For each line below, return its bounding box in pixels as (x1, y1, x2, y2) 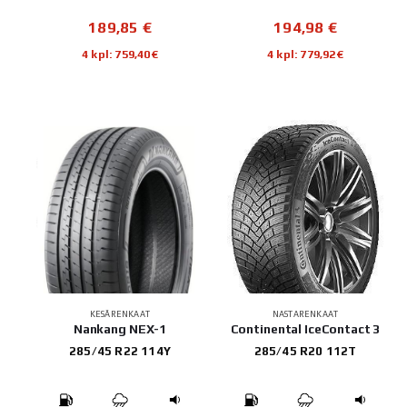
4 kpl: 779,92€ (267, 46, 343, 61)
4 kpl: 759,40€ (82, 46, 158, 61)
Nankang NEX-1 (73, 321, 167, 336)
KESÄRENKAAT (89, 308, 151, 319)
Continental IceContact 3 (230, 321, 381, 336)
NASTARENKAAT (272, 308, 339, 319)
